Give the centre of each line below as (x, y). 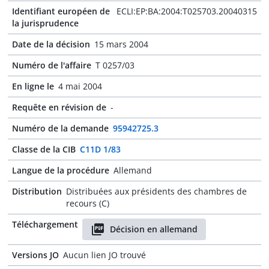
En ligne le (33, 86)
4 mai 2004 (80, 86)
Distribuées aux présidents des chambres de (156, 191)
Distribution (37, 191)
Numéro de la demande (60, 128)
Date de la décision (51, 44)
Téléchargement (45, 224)
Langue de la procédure (61, 170)
